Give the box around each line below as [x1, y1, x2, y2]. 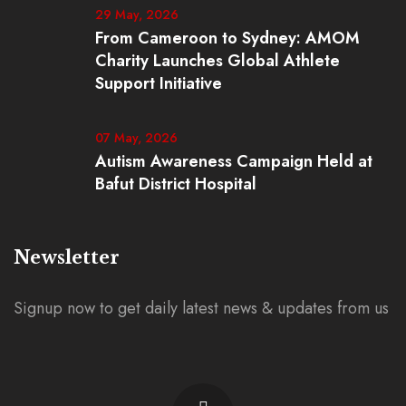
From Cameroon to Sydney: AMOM [95, 25, 360, 50]
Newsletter [14, 246, 120, 268]
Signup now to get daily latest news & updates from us [14, 295, 389, 320]
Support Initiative [95, 71, 222, 95]
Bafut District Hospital [95, 171, 256, 196]
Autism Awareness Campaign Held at [95, 149, 372, 173]
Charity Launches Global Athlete [95, 48, 340, 72]
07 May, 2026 [95, 128, 178, 147]
